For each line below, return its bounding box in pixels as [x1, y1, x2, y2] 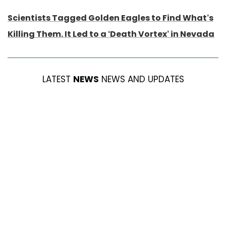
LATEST [42, 73, 73, 85]
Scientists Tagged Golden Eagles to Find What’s [8, 12, 213, 24]
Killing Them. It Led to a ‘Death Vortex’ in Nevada [8, 28, 214, 40]
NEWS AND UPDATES [98, 73, 184, 85]
